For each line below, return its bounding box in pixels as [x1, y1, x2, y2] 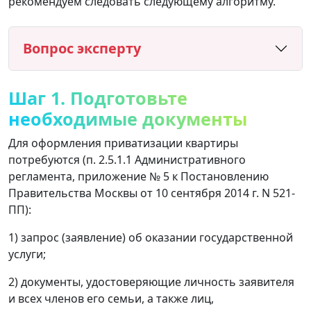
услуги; [8, 246, 46, 262]
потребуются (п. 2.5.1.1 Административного [8, 151, 246, 167]
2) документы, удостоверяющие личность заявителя [8, 274, 294, 289]
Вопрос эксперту [23, 38, 141, 58]
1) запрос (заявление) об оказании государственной [8, 229, 293, 245]
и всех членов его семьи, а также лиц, [8, 290, 214, 306]
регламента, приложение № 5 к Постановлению [8, 168, 269, 184]
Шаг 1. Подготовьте [8, 85, 187, 110]
